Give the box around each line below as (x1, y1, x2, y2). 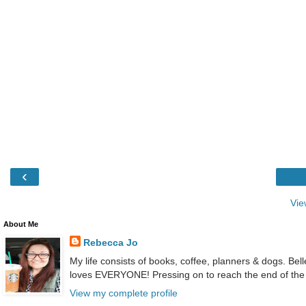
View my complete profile (69, 288, 178, 299)
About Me (3, 219, 38, 228)
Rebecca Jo (83, 236, 138, 248)
